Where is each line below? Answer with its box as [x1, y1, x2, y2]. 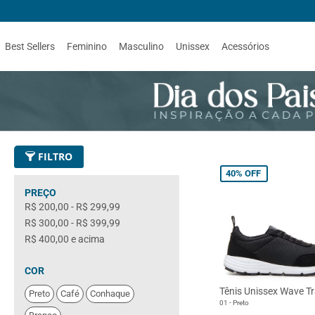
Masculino [119, 41, 164, 52]
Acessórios [221, 41, 269, 52]
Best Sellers [5, 41, 55, 52]
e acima [69, 233, 105, 245]
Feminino [67, 41, 107, 52]
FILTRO [35, 150, 72, 163]
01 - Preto [219, 298, 249, 307]
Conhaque [90, 288, 130, 299]
